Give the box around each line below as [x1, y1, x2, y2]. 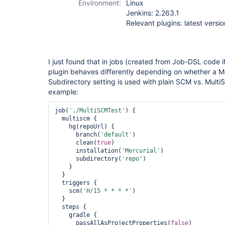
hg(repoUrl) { [55, 123, 69, 130]
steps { [55, 203, 62, 210]
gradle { [55, 211, 69, 218]
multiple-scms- [126, 3, 175, 12]
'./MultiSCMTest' [69, 107, 125, 114]
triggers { [55, 179, 62, 186]
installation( [76, 147, 122, 154]
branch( [76, 131, 100, 138]
